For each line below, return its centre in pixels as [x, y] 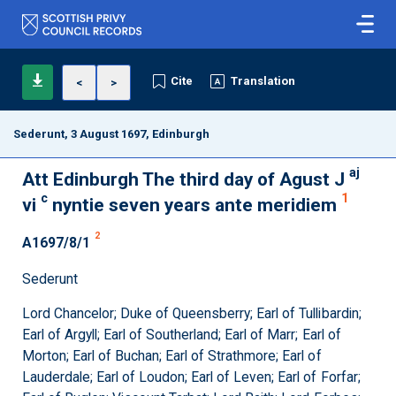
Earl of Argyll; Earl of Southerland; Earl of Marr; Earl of [182, 335]
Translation [263, 81]
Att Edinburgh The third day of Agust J [184, 179]
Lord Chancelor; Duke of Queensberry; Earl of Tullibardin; [192, 314]
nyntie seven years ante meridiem [193, 205]
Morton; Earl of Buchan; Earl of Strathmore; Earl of [172, 356]
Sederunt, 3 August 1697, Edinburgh [112, 134]
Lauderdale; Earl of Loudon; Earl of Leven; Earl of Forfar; [191, 377]
